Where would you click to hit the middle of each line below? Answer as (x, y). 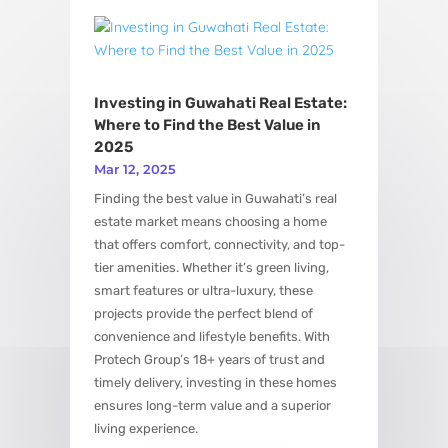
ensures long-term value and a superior (212, 405)
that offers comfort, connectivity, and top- (219, 244)
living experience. (145, 428)
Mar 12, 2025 (134, 168)
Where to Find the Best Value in (207, 124)
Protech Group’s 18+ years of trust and (209, 359)
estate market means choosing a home (210, 221)
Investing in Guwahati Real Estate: (220, 102)
